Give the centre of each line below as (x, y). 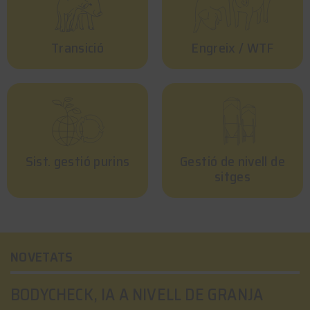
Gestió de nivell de (232, 161)
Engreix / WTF (232, 47)
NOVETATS (42, 256)
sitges (232, 176)
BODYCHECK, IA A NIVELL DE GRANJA (137, 294)
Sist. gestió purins (77, 161)
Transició (77, 47)
